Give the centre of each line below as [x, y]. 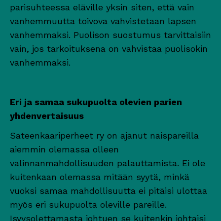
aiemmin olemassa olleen [64, 149]
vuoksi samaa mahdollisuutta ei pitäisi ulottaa [109, 190]
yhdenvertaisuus [47, 115]
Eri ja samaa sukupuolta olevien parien [96, 102]
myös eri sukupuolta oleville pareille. [88, 204]
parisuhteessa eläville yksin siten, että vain [102, 7]
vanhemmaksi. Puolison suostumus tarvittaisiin [110, 35]
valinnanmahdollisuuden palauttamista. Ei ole [108, 163]
